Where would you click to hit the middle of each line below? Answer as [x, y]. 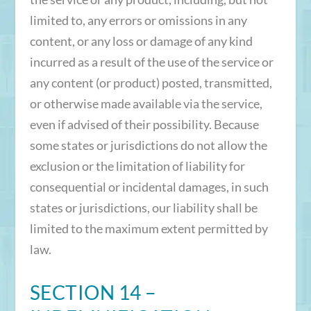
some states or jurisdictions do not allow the [148, 145]
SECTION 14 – [93, 292]
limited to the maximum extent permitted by [149, 228]
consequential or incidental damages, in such [149, 186]
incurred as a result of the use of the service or [151, 61]
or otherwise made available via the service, [146, 103]
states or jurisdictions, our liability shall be [143, 207]
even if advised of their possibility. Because [144, 124]
